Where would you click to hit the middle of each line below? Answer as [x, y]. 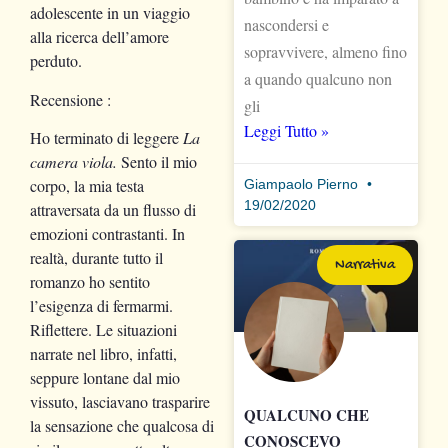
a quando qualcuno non [318, 78]
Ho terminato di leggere [106, 138]
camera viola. [73, 162]
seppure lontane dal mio [105, 378]
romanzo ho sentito [90, 282]
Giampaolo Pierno [303, 183]
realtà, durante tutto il [96, 258]
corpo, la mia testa [87, 186]
